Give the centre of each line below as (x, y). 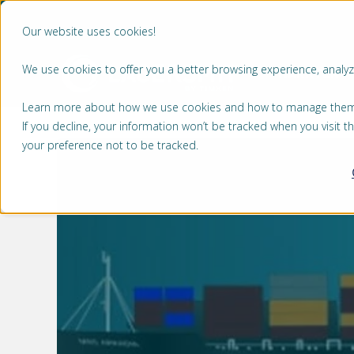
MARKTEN (309, 73)
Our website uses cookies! (89, 31)
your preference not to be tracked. (110, 145)
